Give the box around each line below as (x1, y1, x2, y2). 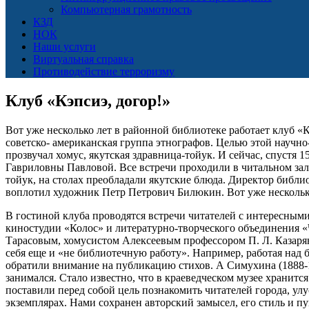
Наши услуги (33, 41, 96, 52)
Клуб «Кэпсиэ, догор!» (6, 91, 170, 110)
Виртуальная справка (33, 53, 134, 65)
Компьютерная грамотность (61, 3, 192, 15)
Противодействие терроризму (33, 66, 175, 77)
